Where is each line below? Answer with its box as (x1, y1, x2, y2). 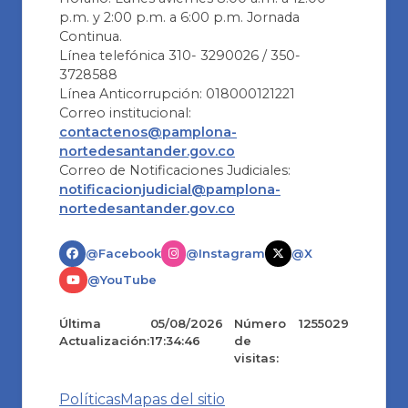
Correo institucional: (59, 104, 191, 121)
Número (234, 315, 287, 331)
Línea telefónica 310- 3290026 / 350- (59, 46, 301, 64)
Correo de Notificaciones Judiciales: (59, 161, 291, 178)
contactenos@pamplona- (59, 123, 237, 140)
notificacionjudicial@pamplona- (59, 180, 280, 198)
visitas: (234, 350, 280, 365)
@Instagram (186, 245, 265, 260)
